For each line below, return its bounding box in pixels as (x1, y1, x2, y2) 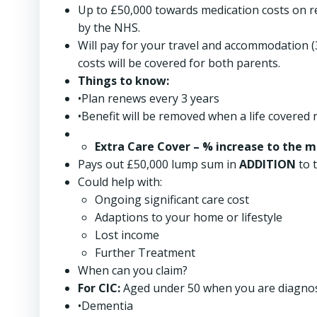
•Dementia (78, 298, 133, 313)
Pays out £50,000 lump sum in (78, 156, 239, 172)
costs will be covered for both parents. (78, 55, 280, 71)
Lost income (95, 227, 159, 243)
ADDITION (239, 156, 296, 172)
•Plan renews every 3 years (78, 91, 219, 106)
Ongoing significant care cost (95, 192, 249, 207)
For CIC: (78, 280, 123, 296)
